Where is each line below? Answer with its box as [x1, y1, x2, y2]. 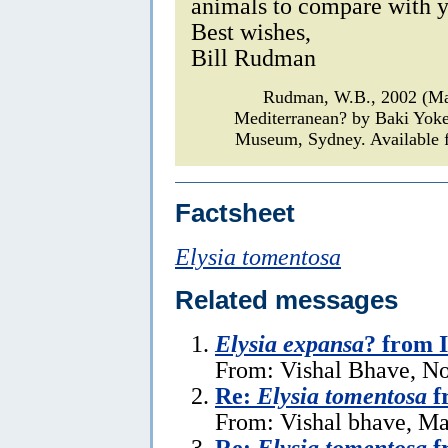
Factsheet [175, 198, 295, 227]
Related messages [175, 285, 398, 314]
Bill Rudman [191, 43, 316, 71]
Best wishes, [191, 17, 311, 45]
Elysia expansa [215, 329, 364, 357]
